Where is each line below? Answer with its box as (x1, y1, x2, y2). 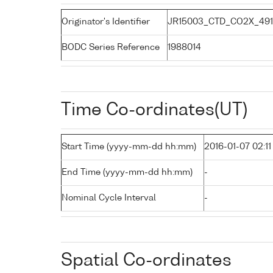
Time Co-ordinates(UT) (61, 101, 247, 119)
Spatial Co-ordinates (61, 252, 232, 269)
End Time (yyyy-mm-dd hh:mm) (62, 168, 193, 177)
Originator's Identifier (62, 17, 150, 26)
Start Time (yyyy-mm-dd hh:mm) (62, 142, 196, 151)
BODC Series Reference (62, 43, 160, 52)
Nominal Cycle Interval (62, 193, 156, 202)
